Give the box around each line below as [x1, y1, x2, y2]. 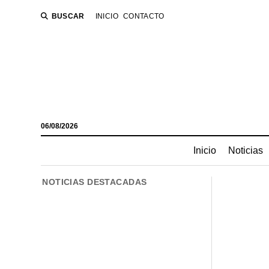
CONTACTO [122, 12, 165, 20]
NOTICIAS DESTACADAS [42, 177, 147, 187]
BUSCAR [51, 12, 85, 20]
